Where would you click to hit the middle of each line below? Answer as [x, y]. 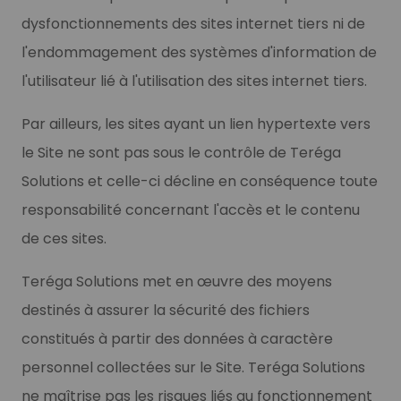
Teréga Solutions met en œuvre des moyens [177, 281]
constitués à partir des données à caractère [177, 338]
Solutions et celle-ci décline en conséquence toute [200, 181]
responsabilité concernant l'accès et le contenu [191, 209]
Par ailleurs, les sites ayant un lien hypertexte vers [196, 124]
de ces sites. [64, 238]
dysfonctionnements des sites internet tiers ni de [193, 23]
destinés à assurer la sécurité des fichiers [166, 310]
